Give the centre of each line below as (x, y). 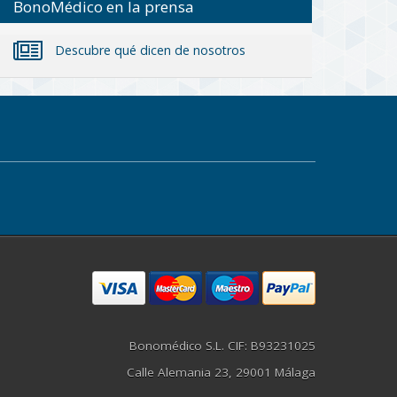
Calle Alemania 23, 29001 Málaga (221, 373)
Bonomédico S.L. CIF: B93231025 (222, 346)
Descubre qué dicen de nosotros (148, 51)
